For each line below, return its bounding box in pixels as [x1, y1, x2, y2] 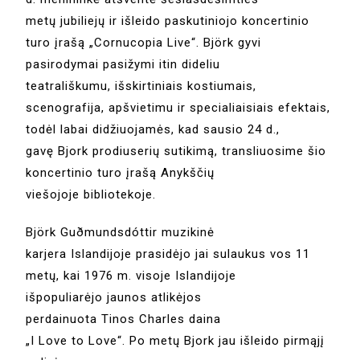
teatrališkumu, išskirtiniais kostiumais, [26, 79, 257, 94]
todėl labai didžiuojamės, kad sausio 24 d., [26, 122, 280, 137]
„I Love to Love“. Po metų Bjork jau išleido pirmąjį [26, 333, 325, 349]
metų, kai [26, 268, 81, 284]
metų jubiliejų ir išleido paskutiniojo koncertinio [26, 14, 310, 29]
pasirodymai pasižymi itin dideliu [26, 57, 221, 72]
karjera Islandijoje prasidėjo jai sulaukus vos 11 [26, 247, 311, 262]
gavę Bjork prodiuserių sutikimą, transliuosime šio [26, 144, 327, 159]
